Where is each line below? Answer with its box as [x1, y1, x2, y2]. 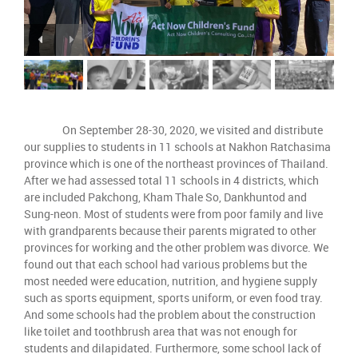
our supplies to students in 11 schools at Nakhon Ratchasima [24, 138, 331, 154]
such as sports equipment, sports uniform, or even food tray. [24, 289, 323, 305]
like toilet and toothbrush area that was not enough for [24, 323, 297, 339]
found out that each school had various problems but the [24, 256, 307, 272]
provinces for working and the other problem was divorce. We [24, 239, 328, 255]
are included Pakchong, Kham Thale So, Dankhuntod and [24, 189, 307, 205]
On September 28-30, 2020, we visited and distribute [24, 121, 323, 137]
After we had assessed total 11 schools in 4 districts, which [24, 172, 319, 188]
